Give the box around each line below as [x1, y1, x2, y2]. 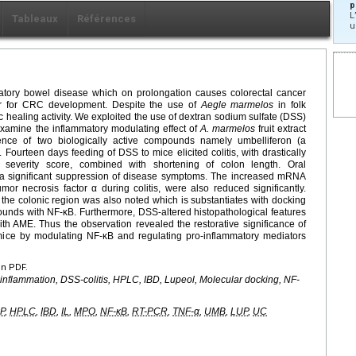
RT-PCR [132, 306, 168, 318]
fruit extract [254, 123, 307, 135]
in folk [273, 99, 307, 111]
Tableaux [12, 13, 58, 25]
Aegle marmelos [200, 99, 274, 111]
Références [77, 13, 136, 25]
